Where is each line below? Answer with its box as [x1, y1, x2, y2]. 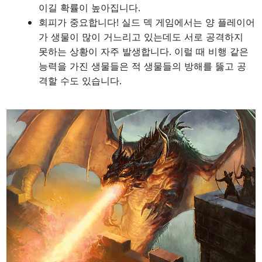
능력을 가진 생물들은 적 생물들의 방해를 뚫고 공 [39, 60, 247, 73]
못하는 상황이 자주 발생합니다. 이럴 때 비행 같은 [39, 45, 249, 58]
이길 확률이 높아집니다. [39, 1, 141, 15]
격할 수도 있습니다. [39, 74, 122, 88]
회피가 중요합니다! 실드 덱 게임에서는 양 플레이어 [39, 16, 256, 29]
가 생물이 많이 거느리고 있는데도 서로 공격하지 [39, 30, 244, 44]
